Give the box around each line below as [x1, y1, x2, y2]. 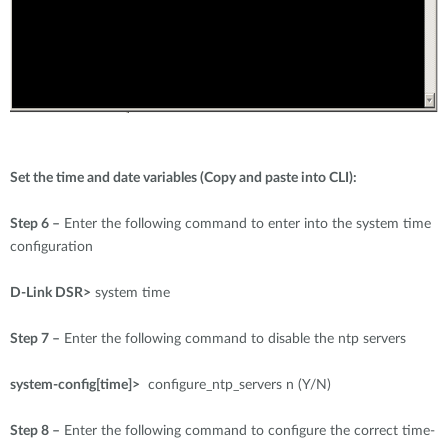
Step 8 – [10, 424, 60, 438]
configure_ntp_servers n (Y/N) [140, 378, 331, 392]
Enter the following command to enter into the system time [60, 217, 431, 231]
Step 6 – [10, 217, 60, 231]
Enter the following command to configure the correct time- [60, 424, 435, 438]
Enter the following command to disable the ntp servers [60, 332, 406, 346]
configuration [10, 240, 93, 254]
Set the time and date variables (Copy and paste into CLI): [10, 171, 357, 185]
